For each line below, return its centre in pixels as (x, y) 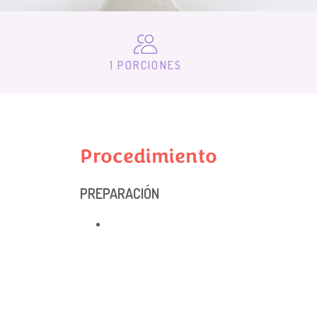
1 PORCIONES (145, 65)
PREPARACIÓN (120, 193)
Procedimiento (149, 156)
